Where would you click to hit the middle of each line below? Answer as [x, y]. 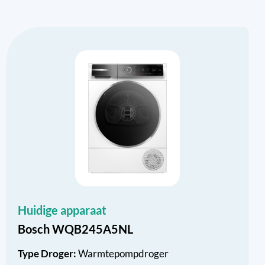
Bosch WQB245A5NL [79, 229]
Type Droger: [48, 254]
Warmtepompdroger [123, 254]
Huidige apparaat [67, 210]
